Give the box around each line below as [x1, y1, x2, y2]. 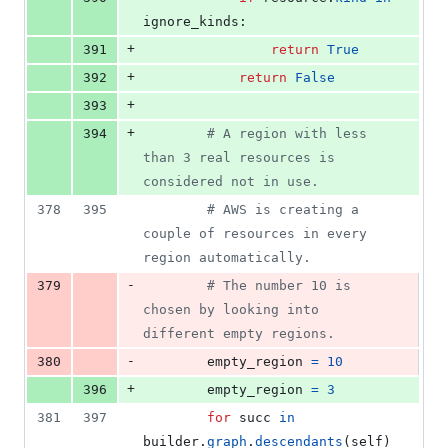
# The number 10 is [207, 278, 351, 294]
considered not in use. [143, 174, 319, 190]
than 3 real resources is [143, 150, 335, 166]
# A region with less [207, 126, 367, 142]
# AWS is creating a [207, 202, 359, 218]
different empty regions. [143, 326, 335, 342]
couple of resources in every [143, 226, 367, 242]
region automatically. [143, 250, 311, 266]
